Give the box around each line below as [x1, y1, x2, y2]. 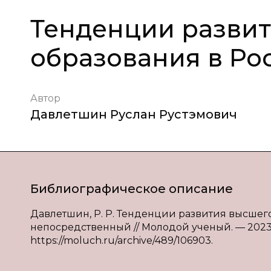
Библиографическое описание [30, 181, 233, 196]
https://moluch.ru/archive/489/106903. [30, 235, 213, 246]
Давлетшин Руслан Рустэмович [30, 107, 237, 122]
